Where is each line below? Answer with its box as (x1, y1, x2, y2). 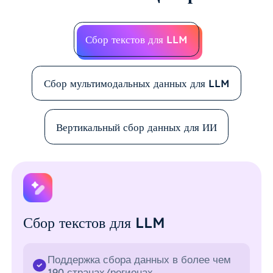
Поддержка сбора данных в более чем (48, 253, 232, 266)
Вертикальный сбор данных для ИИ (56, 120, 217, 133)
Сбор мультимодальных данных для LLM (43, 76, 230, 90)
